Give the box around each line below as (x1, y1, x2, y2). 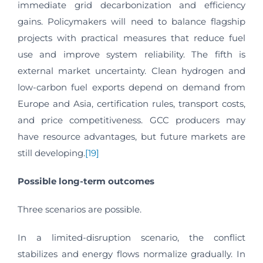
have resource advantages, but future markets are (18, 131, 245, 143)
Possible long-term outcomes (18, 176, 154, 187)
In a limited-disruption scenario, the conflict (18, 232, 245, 244)
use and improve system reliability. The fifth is (18, 49, 245, 60)
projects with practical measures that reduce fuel (18, 32, 245, 44)
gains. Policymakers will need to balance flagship (18, 16, 245, 28)
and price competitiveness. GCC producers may (18, 114, 245, 126)
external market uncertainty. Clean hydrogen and (18, 65, 245, 77)
